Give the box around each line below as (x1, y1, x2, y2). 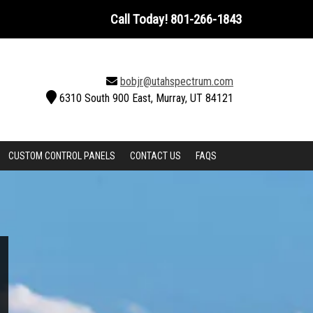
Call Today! (110, 10, 170, 27)
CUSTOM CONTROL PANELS (8, 150, 115, 161)
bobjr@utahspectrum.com (120, 74, 233, 88)
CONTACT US (129, 150, 181, 161)
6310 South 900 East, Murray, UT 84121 (59, 91, 233, 105)
